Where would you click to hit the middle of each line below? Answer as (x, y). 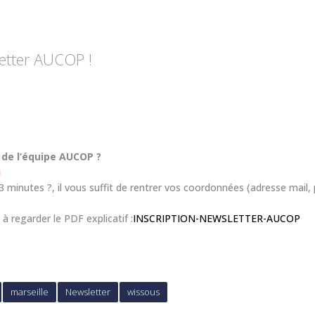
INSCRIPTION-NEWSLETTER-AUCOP (217, 218)
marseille (30, 291)
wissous (143, 291)
